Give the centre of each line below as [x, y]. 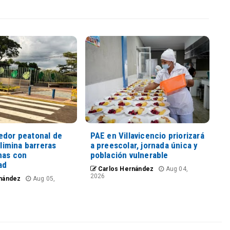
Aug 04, [176, 169]
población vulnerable [129, 155]
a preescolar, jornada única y [144, 145]
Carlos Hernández [125, 169]
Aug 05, [43, 179]
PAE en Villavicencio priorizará [147, 136]
